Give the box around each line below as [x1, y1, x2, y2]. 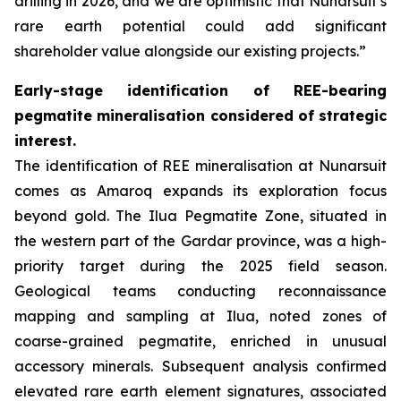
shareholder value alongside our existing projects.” [14, 41, 366, 60]
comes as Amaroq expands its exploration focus [14, 181, 387, 200]
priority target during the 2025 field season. [14, 256, 387, 275]
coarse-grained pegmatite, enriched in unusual [14, 331, 387, 350]
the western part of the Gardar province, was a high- [14, 231, 387, 250]
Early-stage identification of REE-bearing [14, 81, 387, 99]
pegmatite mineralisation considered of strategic [14, 106, 387, 124]
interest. [14, 131, 76, 149]
